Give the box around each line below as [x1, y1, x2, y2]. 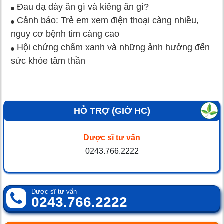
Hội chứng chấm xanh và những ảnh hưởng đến [14, 42, 210, 52]
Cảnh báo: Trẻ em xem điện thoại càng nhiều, [14, 15, 199, 25]
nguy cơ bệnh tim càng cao [11, 28, 119, 39]
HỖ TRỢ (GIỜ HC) [73, 105, 150, 116]
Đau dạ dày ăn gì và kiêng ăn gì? [14, 1, 149, 12]
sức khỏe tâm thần [11, 55, 85, 66]
